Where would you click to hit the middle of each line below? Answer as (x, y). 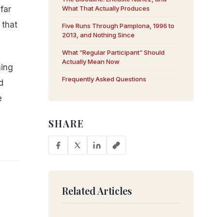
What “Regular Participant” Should (113, 52)
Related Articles (97, 191)
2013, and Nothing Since (98, 35)
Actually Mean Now (91, 62)
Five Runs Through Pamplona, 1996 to (118, 26)
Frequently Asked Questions (104, 79)
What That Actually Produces (106, 8)
